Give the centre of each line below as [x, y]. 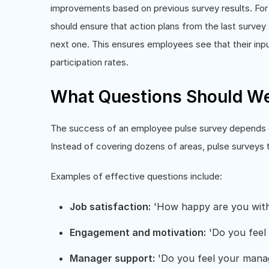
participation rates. [89, 62]
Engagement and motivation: [138, 232]
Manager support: [112, 258]
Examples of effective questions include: [136, 176]
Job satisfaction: [110, 206]
